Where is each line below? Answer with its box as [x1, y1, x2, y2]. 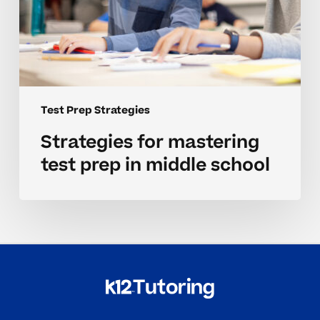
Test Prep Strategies [40, 103, 150, 119]
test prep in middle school [40, 153, 270, 179]
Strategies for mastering [40, 130, 259, 156]
